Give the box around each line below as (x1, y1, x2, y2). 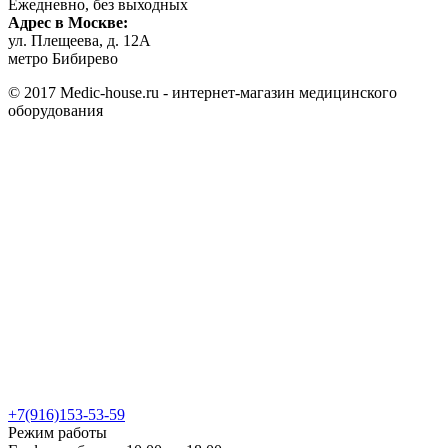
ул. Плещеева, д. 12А (8, 32, 151, 49)
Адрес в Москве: (8, 14, 128, 31)
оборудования (8, 102, 103, 119)
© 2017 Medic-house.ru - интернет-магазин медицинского (8, 84, 397, 101)
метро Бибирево (8, 50, 118, 67)
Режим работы (8, 424, 107, 441)
